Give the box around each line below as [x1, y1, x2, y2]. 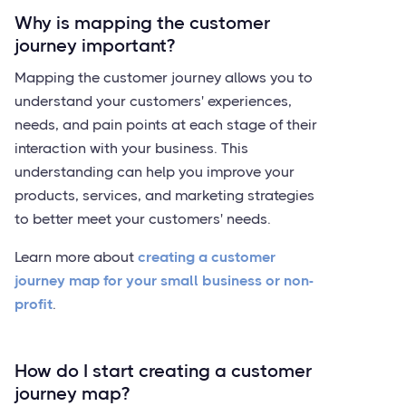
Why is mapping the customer [14, 13, 270, 34]
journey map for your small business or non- [14, 272, 314, 289]
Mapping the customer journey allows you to [14, 69, 313, 86]
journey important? [14, 35, 175, 56]
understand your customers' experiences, [14, 92, 292, 110]
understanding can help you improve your [14, 163, 295, 180]
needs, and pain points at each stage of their [14, 116, 317, 133]
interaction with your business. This [14, 140, 248, 157]
